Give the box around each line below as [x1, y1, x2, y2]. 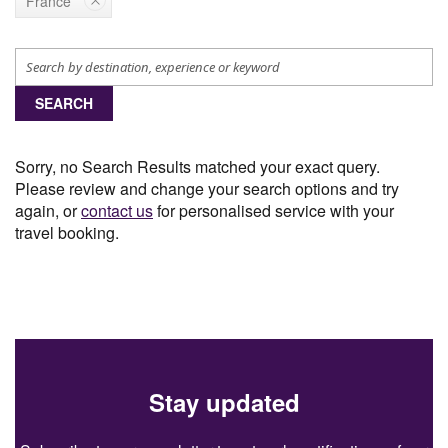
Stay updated [148, 384, 300, 419]
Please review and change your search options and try [15, 176, 399, 200]
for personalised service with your [153, 198, 394, 222]
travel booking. [15, 220, 119, 244]
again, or [15, 198, 81, 222]
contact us [81, 198, 153, 222]
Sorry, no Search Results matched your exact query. [15, 154, 380, 178]
